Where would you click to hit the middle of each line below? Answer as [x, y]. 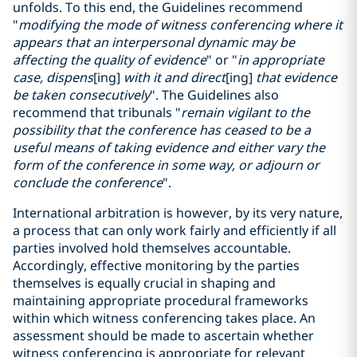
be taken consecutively [81, 95]
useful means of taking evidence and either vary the [169, 147]
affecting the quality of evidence [110, 60]
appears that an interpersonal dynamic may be [154, 42]
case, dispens [53, 77]
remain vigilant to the [245, 112]
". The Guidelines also [214, 95]
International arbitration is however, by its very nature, [178, 213]
